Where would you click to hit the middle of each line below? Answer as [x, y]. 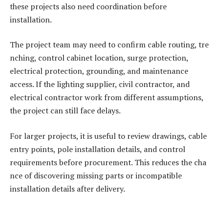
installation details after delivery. [67, 188]
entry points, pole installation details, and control [98, 149]
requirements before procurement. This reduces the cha [108, 162]
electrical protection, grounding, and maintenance [99, 71]
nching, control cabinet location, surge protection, [99, 58]
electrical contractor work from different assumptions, [107, 98]
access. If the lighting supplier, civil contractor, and [100, 84]
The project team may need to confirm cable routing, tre [109, 45]
